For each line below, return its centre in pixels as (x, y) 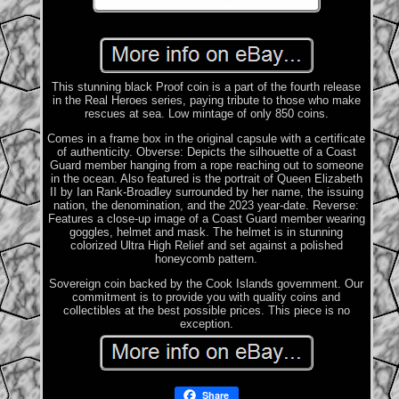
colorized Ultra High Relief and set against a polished (206, 245)
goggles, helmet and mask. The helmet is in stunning (207, 232)
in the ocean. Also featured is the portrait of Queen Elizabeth (206, 178)
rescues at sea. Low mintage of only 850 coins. (206, 113)
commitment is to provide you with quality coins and (207, 297)
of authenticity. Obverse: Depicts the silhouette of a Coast (206, 151)
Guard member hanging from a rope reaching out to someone (206, 165)
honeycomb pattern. (207, 258)
